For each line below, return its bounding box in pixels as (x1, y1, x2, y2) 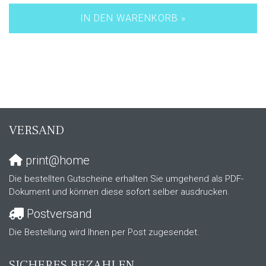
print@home (23, 153, 90, 168)
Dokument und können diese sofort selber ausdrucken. (9, 186, 230, 198)
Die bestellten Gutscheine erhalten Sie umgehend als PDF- (9, 173, 243, 185)
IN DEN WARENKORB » (80, 12, 186, 24)
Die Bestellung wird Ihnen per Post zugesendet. (9, 227, 199, 238)
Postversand (24, 207, 92, 221)
